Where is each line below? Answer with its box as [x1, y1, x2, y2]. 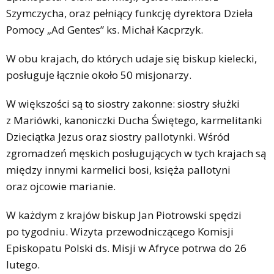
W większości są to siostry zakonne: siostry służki [6, 96, 240, 111]
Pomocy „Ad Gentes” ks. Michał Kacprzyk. [6, 22, 203, 37]
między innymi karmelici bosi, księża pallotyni [6, 162, 231, 177]
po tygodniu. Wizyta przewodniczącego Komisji [6, 224, 234, 239]
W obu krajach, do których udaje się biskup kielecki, [6, 51, 257, 65]
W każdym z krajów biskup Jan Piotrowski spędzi [6, 207, 242, 222]
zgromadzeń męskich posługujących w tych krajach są [6, 146, 266, 160]
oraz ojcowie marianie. [6, 179, 116, 193]
